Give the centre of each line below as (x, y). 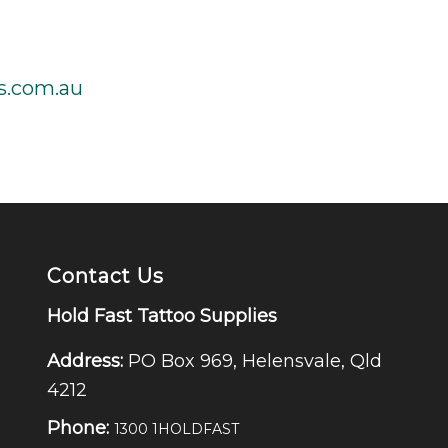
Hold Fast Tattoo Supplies (161, 316)
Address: (84, 360)
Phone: (77, 427)
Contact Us (105, 275)
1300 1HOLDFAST (176, 428)
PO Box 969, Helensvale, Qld (254, 360)
